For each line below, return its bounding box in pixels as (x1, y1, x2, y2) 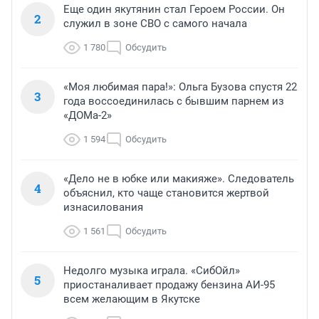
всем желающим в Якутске (63, 293, 200, 306)
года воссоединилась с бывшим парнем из (63, 95, 284, 108)
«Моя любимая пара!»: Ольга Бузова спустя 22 (63, 80, 297, 94)
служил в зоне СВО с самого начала (63, 17, 247, 31)
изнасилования (63, 201, 143, 214)
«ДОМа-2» (63, 109, 112, 122)
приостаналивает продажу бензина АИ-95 (63, 278, 275, 292)
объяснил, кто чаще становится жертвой (63, 187, 269, 200)
